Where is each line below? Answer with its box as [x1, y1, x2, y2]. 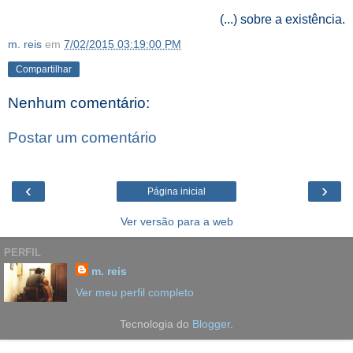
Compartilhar [16, 64, 72, 76]
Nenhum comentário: [8, 95, 150, 112]
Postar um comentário [8, 128, 157, 146]
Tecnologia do [120, 318, 192, 331]
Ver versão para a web [120, 215, 233, 228]
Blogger [192, 318, 230, 331]
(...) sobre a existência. [220, 13, 345, 27]
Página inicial [147, 186, 206, 197]
